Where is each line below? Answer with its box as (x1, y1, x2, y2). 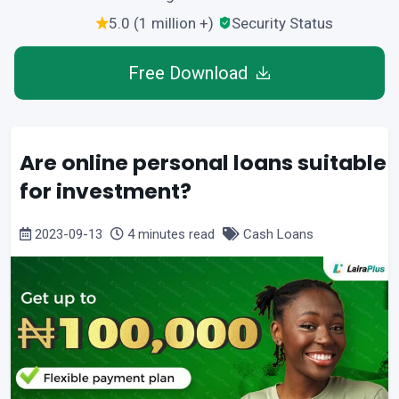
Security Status (232, 13, 333, 32)
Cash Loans (240, 225, 313, 242)
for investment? (20, 175, 191, 206)
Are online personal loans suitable (20, 147, 387, 177)
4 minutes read (124, 225, 218, 242)
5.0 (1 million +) (109, 13, 214, 32)
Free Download (128, 61, 248, 84)
